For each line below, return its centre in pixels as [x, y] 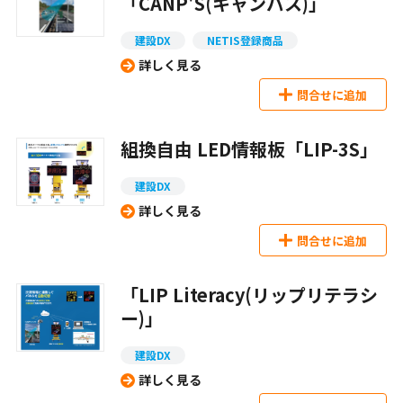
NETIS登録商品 [245, 40]
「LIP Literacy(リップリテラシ [249, 295]
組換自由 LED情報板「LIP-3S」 [249, 149]
